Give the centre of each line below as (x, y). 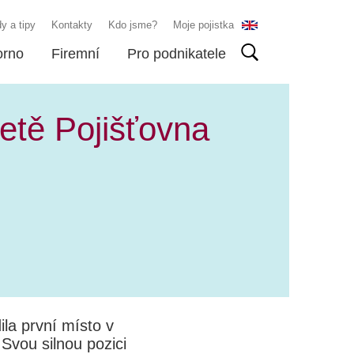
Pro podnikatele (177, 54)
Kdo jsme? (133, 25)
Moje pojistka (203, 25)
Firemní (75, 54)
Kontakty (72, 25)
